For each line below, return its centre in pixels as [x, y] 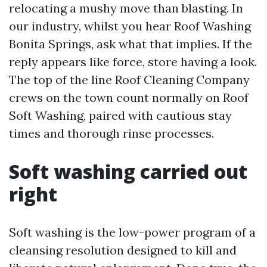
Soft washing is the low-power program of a [132, 232]
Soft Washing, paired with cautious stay [120, 115]
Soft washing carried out [128, 171]
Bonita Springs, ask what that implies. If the [131, 44]
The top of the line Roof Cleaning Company [129, 80]
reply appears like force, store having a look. [133, 62]
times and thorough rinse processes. [111, 133]
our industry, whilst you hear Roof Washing [130, 26]
